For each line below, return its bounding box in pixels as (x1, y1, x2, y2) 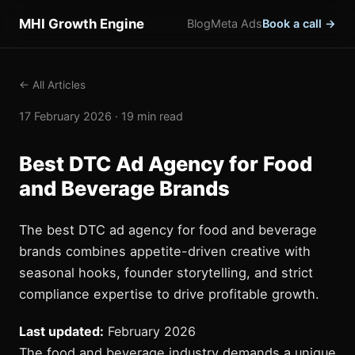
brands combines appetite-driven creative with (19, 243, 311, 259)
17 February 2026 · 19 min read (19, 109, 183, 123)
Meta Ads (211, 17, 262, 30)
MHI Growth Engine (19, 16, 144, 32)
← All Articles (19, 78, 86, 91)
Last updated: (19, 323, 104, 339)
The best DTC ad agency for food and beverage (19, 222, 317, 238)
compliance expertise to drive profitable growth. (19, 286, 319, 302)
